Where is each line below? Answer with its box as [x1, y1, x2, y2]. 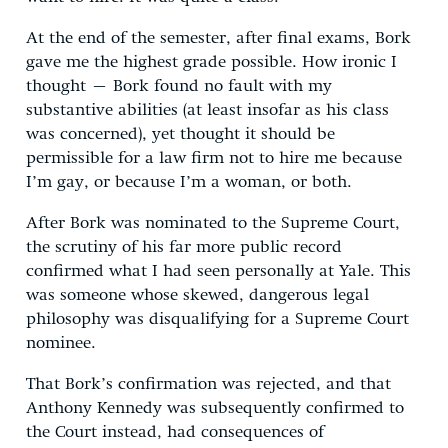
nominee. [26, 334, 96, 352]
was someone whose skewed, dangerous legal [26, 286, 369, 304]
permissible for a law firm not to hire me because [26, 149, 402, 167]
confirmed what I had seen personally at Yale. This [26, 262, 411, 280]
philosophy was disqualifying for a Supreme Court [26, 310, 409, 328]
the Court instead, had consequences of [26, 423, 324, 441]
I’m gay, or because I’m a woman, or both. [26, 173, 352, 191]
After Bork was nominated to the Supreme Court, [26, 214, 400, 232]
